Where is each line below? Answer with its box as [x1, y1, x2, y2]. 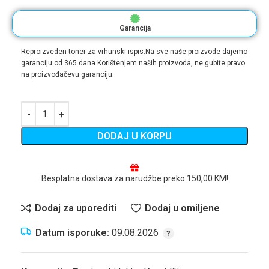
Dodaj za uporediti [35, 202, 117, 214]
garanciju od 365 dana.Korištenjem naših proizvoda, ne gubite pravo [21, 59, 245, 67]
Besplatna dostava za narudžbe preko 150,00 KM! [41, 174, 228, 183]
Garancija [119, 24, 151, 32]
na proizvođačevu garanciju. [21, 70, 114, 79]
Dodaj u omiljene [144, 202, 220, 214]
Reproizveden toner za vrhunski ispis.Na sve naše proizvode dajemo [21, 47, 247, 56]
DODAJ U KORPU [97, 130, 172, 142]
